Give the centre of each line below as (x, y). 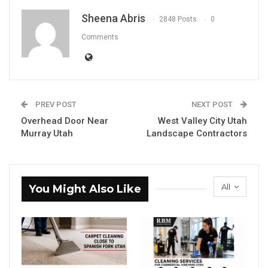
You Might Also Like (85, 189)
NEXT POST (213, 104)
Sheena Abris (113, 18)
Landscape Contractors (197, 133)
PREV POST (55, 104)
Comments (100, 37)
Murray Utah (47, 133)
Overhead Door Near (65, 121)
